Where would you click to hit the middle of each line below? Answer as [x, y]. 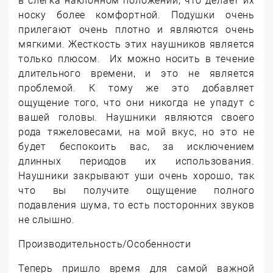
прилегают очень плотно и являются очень [136, 30]
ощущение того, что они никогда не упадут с [136, 103]
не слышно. [47, 220]
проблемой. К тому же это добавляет [136, 88]
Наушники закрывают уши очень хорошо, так [136, 176]
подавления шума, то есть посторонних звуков [136, 205]
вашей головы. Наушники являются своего [136, 118]
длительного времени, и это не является [136, 74]
